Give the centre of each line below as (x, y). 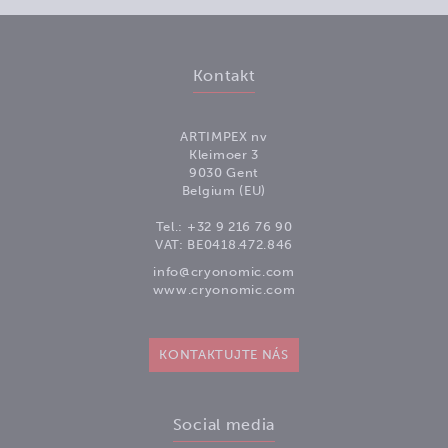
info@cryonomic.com (224, 271)
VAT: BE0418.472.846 (224, 244)
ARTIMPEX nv (224, 136)
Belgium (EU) (224, 190)
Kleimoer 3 (224, 154)
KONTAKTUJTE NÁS (224, 354)
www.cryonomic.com (224, 289)
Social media (224, 424)
